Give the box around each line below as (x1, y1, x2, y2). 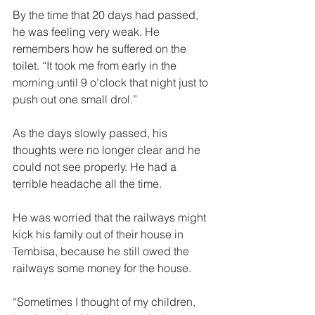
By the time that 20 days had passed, (13, 8, 201, 22)
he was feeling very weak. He (13, 25, 162, 39)
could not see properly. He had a (13, 160, 179, 174)
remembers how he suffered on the (13, 41, 189, 56)
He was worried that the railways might (13, 210, 209, 224)
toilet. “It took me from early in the (13, 58, 179, 72)
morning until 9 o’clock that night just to (13, 75, 211, 89)
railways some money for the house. (13, 261, 197, 275)
